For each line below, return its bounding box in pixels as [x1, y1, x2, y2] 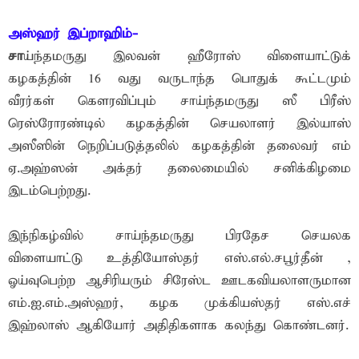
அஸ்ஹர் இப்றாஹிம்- [8, 25, 138, 42]
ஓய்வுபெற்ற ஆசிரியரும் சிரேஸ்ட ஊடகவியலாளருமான [8, 272, 351, 289]
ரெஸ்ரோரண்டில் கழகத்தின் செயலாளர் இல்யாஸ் [8, 115, 351, 132]
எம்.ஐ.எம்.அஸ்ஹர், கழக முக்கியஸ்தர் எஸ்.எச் [8, 294, 351, 312]
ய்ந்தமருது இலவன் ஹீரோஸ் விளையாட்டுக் [23, 47, 351, 65]
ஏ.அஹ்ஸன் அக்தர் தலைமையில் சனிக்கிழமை [8, 159, 351, 177]
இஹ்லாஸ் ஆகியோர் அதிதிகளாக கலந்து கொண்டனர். [8, 317, 349, 334]
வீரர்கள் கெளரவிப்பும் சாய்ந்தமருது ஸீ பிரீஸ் [8, 92, 351, 110]
